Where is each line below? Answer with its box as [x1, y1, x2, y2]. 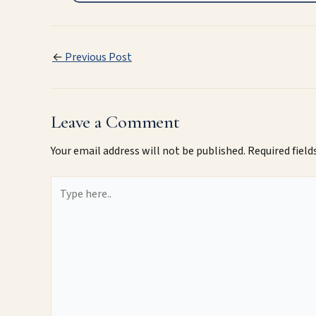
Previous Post [63, 49, 132, 65]
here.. [50, 193, 76, 209]
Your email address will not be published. [51, 142, 245, 159]
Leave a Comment [51, 110, 181, 133]
